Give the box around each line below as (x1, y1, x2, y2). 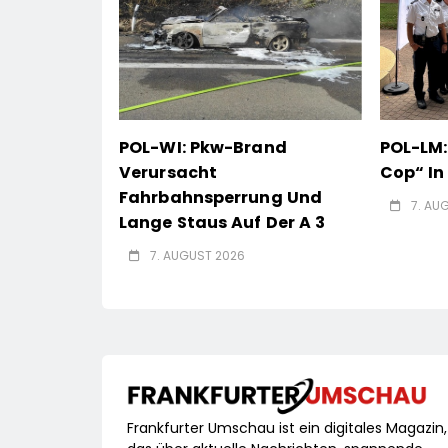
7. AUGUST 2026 (150, 247, 245, 265)
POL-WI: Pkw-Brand (119, 136, 287, 160)
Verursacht (119, 161, 217, 185)
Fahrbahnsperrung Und (119, 186, 323, 210)
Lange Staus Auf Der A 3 (119, 211, 326, 235)
